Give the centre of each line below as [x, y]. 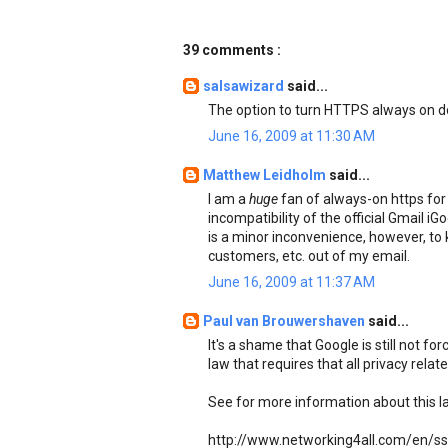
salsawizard [245, 86]
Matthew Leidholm [266, 175]
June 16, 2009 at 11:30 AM [291, 136]
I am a [228, 199]
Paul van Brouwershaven [285, 321]
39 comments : [232, 50]
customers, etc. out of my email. [309, 256]
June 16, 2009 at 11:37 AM [291, 282]
